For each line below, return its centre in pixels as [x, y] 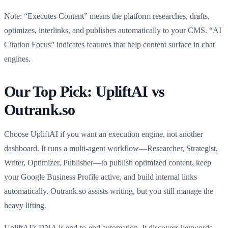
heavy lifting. [25, 205]
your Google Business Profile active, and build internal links [101, 177]
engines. [17, 59]
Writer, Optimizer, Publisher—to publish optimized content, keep [108, 162]
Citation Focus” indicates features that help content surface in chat [109, 44]
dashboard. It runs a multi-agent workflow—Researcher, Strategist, [111, 148]
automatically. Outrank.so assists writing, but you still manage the [109, 191]
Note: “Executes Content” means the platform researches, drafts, [107, 16]
